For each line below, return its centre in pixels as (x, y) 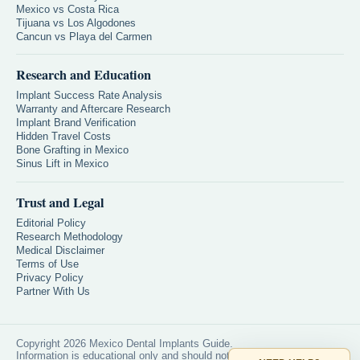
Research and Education (84, 75)
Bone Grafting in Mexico (72, 150)
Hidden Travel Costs (63, 137)
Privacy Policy (50, 278)
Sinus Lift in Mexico (62, 164)
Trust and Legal (60, 202)
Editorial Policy (51, 223)
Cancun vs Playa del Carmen (84, 36)
